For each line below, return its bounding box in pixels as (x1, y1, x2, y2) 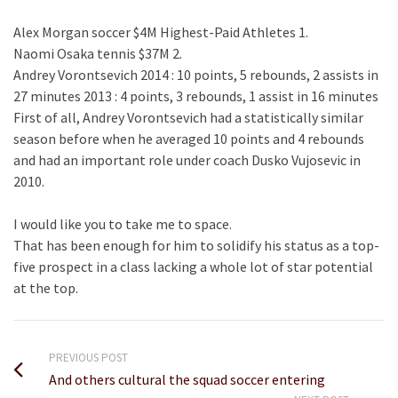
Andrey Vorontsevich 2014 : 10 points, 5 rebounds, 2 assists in (13, 66, 378, 84)
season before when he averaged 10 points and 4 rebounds (13, 130, 364, 147)
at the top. (13, 279, 78, 297)
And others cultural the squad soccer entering (49, 370, 325, 388)
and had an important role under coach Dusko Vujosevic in (13, 151, 361, 169)
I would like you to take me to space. (13, 215, 232, 233)
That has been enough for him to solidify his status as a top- (13, 236, 379, 254)
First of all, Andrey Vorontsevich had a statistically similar (13, 108, 363, 126)
